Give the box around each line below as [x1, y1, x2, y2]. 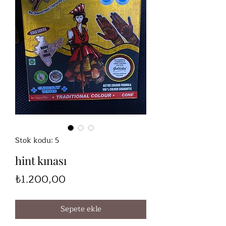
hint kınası [15, 153, 67, 168]
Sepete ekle [60, 203, 101, 216]
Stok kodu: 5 [15, 134, 59, 147]
